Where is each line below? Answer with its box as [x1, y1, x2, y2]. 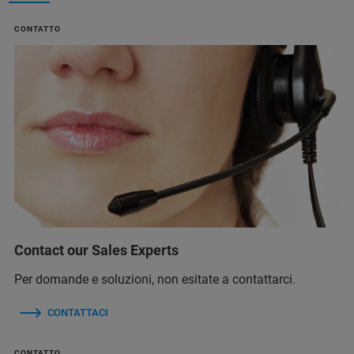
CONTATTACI [47, 307, 108, 319]
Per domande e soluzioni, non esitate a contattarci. [14, 272, 296, 288]
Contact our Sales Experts [14, 242, 179, 259]
